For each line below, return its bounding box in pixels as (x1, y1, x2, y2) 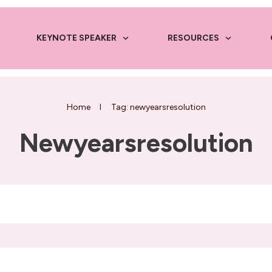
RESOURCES (167, 33, 219, 43)
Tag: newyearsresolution (110, 102, 206, 112)
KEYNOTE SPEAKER (36, 33, 117, 43)
